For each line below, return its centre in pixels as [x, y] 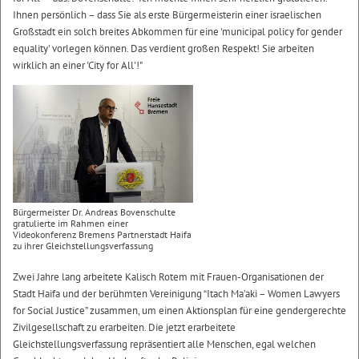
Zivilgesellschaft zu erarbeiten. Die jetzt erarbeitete [124, 327]
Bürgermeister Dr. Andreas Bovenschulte [94, 212]
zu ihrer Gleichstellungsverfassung [83, 245]
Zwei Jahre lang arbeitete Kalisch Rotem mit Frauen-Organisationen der [168, 276]
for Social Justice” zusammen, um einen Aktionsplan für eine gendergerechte [179, 310]
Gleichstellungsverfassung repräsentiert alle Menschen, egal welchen [164, 344]
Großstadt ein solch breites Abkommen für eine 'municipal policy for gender [177, 32]
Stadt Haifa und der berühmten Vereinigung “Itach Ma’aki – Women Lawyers [176, 293]
